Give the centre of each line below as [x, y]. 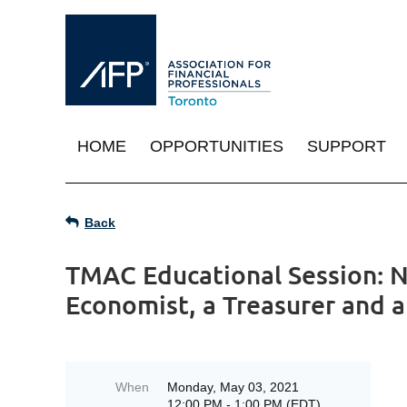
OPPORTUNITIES [217, 146]
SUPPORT [347, 146]
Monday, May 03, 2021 [233, 387]
